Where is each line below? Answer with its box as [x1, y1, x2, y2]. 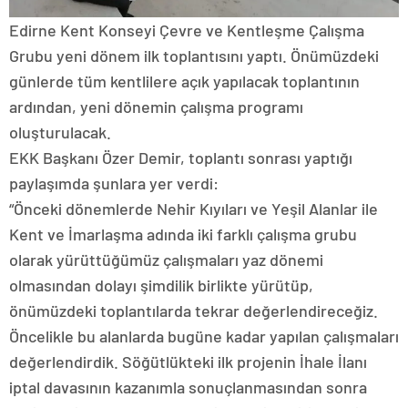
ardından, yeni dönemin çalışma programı [9, 97, 303, 117]
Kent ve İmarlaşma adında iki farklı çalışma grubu [9, 224, 357, 245]
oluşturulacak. [9, 122, 111, 143]
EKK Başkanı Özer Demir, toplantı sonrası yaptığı [9, 148, 352, 168]
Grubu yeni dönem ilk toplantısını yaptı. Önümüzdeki [9, 46, 379, 66]
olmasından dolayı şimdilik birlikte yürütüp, [9, 275, 313, 296]
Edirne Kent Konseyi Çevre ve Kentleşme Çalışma [9, 20, 364, 41]
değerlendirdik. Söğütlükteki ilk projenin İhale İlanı [9, 352, 367, 372]
